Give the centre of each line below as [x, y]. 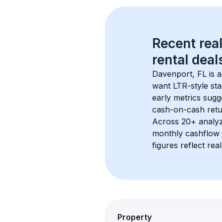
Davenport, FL [179, 74]
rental [170, 60]
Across [167, 121]
